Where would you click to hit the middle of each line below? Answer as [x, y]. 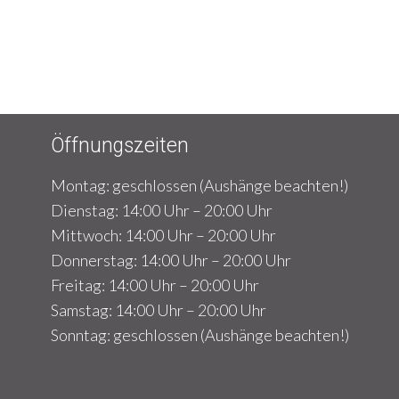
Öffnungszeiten [120, 146]
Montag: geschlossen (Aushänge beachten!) [199, 185]
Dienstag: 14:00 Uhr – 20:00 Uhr [162, 210]
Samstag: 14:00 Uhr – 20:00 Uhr [159, 310]
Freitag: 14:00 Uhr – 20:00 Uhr [155, 285]
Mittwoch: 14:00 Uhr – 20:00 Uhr [163, 235]
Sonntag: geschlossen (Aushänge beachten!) [200, 335]
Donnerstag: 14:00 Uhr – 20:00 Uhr [171, 260]
